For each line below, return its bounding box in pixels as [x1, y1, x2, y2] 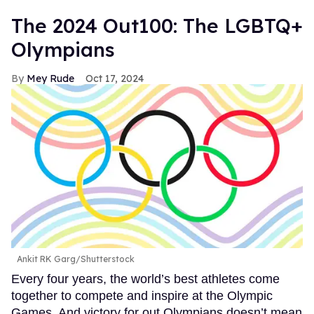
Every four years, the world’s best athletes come [11, 271, 280, 286]
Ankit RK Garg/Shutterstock [17, 253, 135, 264]
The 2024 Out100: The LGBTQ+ [11, 13, 303, 39]
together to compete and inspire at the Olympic [11, 288, 273, 303]
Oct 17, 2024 [86, 72, 144, 86]
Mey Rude [27, 72, 74, 86]
